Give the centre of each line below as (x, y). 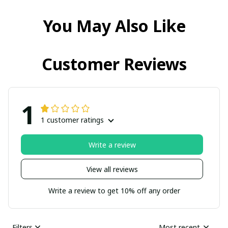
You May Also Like (114, 26)
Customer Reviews (114, 64)
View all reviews (112, 169)
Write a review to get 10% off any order (114, 191)
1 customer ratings (72, 120)
